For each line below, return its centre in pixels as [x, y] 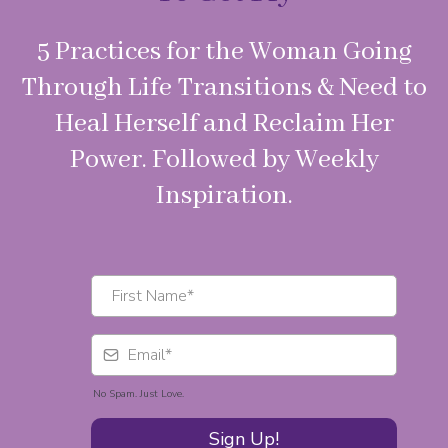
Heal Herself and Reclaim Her [224, 123]
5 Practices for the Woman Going [224, 51]
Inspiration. [224, 195]
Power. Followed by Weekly [224, 159]
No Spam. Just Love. [138, 393]
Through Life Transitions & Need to [224, 87]
